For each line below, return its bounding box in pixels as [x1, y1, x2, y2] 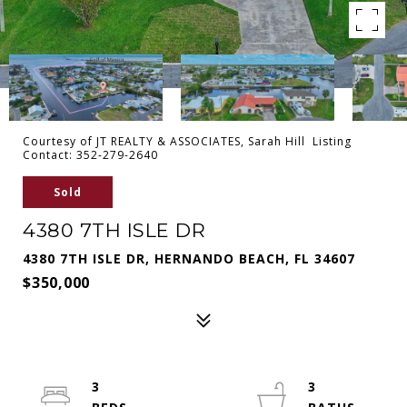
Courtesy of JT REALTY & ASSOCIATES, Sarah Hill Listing [23, 134, 352, 149]
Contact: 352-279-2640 [23, 147, 162, 163]
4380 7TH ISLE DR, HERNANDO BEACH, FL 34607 [23, 250, 355, 267]
